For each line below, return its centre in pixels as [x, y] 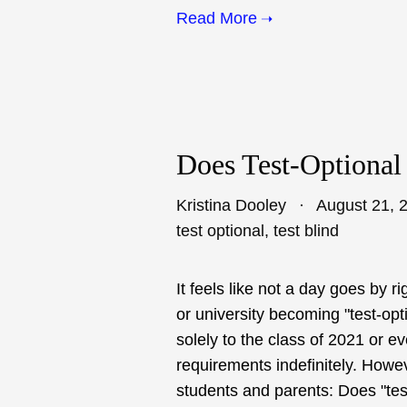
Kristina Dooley [231, 205]
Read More [217, 18]
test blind [306, 231]
